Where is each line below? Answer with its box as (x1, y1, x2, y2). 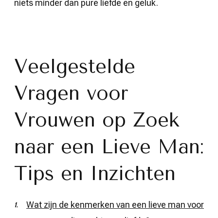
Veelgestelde (14, 55, 135, 78)
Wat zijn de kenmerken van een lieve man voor (26, 199, 204, 210)
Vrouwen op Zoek (14, 109, 180, 131)
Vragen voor (14, 82, 128, 105)
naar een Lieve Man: (14, 135, 204, 158)
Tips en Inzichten (14, 162, 176, 185)
